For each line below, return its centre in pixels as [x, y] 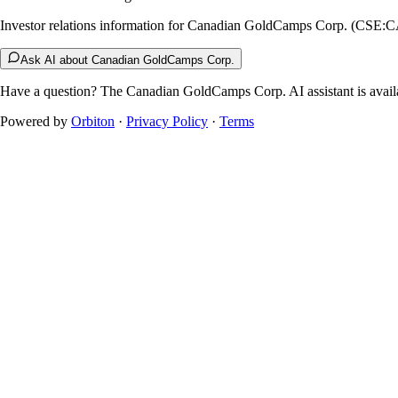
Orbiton [93, 122]
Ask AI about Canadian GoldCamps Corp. [127, 60]
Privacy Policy [167, 122]
